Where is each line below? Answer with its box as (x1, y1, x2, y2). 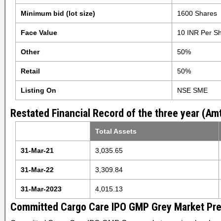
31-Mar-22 (20, 166, 54, 174)
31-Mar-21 (20, 147, 54, 154)
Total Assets (95, 127, 137, 135)
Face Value (20, 29, 57, 37)
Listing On (20, 86, 56, 94)
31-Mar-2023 (20, 185, 62, 193)
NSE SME (177, 86, 208, 94)
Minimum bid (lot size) (20, 9, 95, 17)
